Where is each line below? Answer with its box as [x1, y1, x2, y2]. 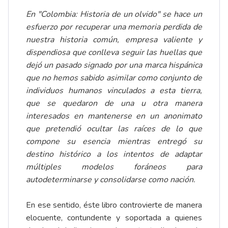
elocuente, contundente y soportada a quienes [26, 212, 202, 224]
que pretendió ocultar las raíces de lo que [26, 123, 202, 135]
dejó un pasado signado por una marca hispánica [26, 60, 202, 71]
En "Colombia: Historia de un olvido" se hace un [26, 9, 202, 20]
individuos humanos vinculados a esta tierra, [26, 85, 202, 97]
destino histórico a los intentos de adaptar [26, 149, 202, 160]
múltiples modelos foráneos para [26, 161, 202, 173]
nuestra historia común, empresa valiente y [26, 34, 202, 46]
